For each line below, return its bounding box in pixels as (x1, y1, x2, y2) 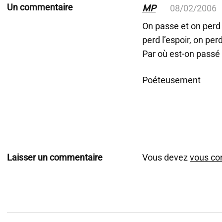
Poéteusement (142, 75, 201, 85)
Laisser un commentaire (7, 152, 103, 163)
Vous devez (142, 152, 190, 163)
